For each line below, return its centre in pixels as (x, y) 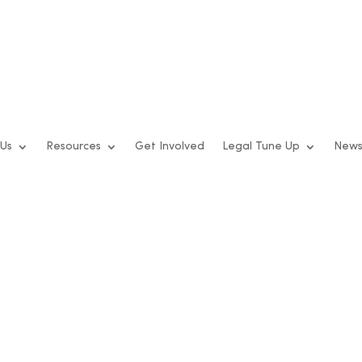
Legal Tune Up (261, 147)
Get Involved (170, 147)
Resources (74, 147)
